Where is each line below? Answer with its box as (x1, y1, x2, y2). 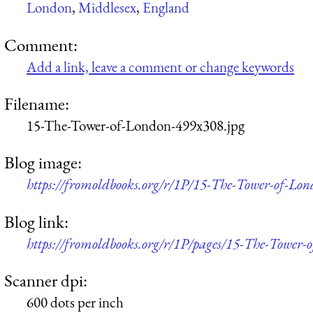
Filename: (4, 92, 69, 115)
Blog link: (4, 210, 68, 233)
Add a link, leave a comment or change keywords (27, 57, 294, 76)
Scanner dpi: (4, 269, 87, 292)
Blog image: (4, 151, 82, 174)
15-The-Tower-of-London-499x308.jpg (27, 116, 245, 136)
